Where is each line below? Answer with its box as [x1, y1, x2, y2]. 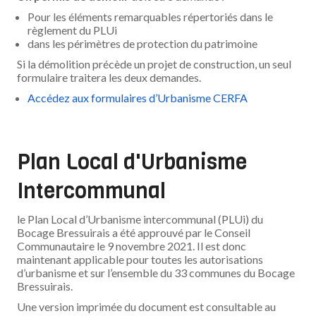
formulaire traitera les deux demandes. [17, 71, 202, 84]
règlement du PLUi [28, 23, 118, 37]
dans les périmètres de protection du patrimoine [28, 37, 258, 50]
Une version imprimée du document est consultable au [17, 300, 276, 313]
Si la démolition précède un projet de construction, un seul [17, 57, 292, 71]
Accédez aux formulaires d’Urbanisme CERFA [28, 91, 248, 104]
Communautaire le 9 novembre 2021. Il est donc [17, 239, 247, 253]
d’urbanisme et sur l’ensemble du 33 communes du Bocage [17, 266, 296, 279]
